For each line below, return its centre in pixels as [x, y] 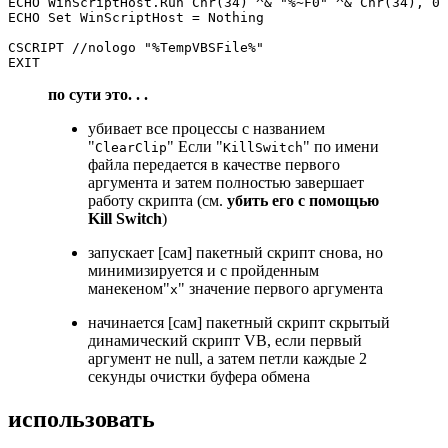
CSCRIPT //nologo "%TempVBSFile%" [136, 48]
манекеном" [129, 289]
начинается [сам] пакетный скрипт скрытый [239, 323]
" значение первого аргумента [280, 289]
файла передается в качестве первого [214, 165]
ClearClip [131, 148]
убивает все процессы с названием [206, 129]
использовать [81, 419]
